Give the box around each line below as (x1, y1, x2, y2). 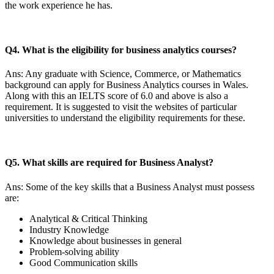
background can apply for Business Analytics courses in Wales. (5, 80, 248, 91)
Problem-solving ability (29, 246, 119, 257)
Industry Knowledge (29, 224, 109, 235)
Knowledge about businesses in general (29, 235, 182, 246)
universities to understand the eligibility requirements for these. (5, 113, 245, 124)
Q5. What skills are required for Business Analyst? (5, 157, 213, 168)
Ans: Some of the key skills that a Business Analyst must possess (5, 181, 254, 192)
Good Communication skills (29, 257, 138, 268)
